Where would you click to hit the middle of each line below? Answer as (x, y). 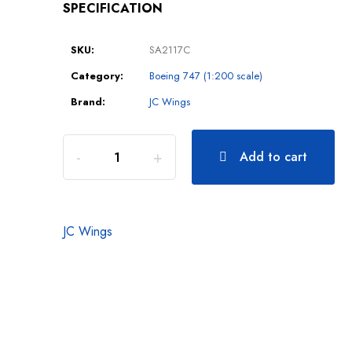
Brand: (88, 101)
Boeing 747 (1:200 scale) (205, 75)
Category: (97, 75)
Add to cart (273, 157)
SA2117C (169, 49)
